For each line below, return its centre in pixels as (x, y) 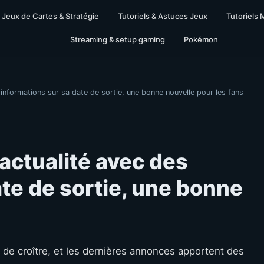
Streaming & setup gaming (117, 39)
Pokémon (201, 39)
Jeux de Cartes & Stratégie (50, 16)
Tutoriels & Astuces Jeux (162, 16)
